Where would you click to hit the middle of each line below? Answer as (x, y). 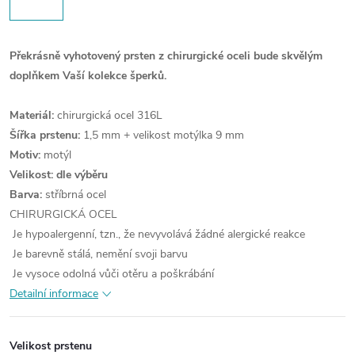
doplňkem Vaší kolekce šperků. (88, 76)
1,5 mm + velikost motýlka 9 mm (162, 135)
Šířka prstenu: (45, 135)
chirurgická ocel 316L (108, 115)
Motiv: (25, 155)
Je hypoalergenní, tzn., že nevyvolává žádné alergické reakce (157, 234)
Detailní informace (54, 294)
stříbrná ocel (74, 195)
